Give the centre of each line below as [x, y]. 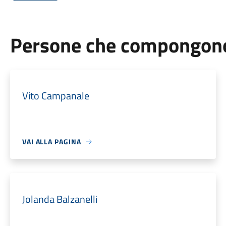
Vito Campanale [55, 96]
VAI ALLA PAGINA [51, 142]
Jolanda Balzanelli [60, 199]
